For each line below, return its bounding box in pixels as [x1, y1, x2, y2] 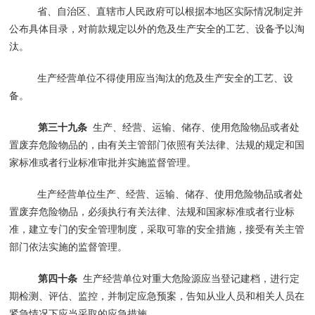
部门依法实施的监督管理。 [9, 240, 128, 252]
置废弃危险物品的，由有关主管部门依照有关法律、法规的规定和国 [9, 139, 305, 150]
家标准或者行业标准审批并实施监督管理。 [9, 156, 197, 168]
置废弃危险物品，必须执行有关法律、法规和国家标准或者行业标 [9, 205, 295, 217]
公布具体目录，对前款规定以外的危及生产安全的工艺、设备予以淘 [9, 22, 305, 34]
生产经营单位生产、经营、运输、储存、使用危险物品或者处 [37, 188, 304, 200]
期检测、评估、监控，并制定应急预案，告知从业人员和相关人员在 [9, 290, 305, 302]
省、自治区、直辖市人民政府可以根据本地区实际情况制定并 [37, 5, 304, 17]
